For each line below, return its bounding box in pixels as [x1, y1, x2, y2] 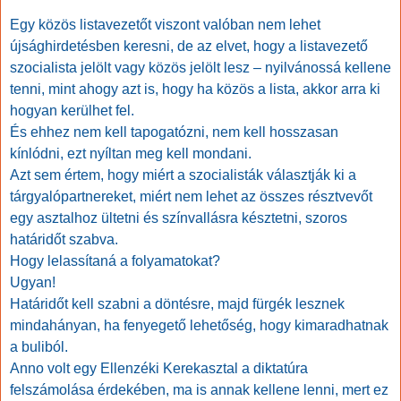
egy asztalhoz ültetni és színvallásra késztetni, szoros [10, 210, 347, 226]
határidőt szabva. [10, 232, 118, 248]
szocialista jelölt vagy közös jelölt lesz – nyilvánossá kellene [10, 60, 391, 76]
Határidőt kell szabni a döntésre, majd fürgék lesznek [10, 296, 345, 312]
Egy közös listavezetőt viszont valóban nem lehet [10, 17, 320, 33]
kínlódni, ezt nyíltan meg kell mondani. [10, 146, 252, 162]
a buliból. [10, 339, 68, 355]
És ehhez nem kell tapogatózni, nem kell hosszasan [10, 124, 338, 141]
